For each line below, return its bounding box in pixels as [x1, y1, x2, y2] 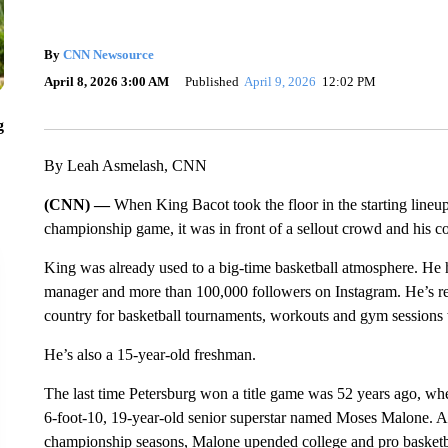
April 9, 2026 [244, 74, 317, 89]
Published [184, 74, 239, 89]
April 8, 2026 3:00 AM [43, 74, 169, 89]
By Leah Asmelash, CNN [43, 156, 207, 174]
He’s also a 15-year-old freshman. [43, 345, 256, 363]
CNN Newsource [62, 47, 154, 62]
